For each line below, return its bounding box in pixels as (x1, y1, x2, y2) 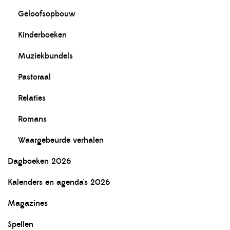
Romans (18, 114, 47, 125)
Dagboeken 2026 (8, 156, 71, 167)
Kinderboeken (18, 30, 67, 41)
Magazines (8, 198, 48, 209)
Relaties (18, 93, 46, 104)
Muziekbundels (18, 51, 73, 62)
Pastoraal (18, 72, 51, 83)
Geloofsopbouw (18, 9, 75, 20)
